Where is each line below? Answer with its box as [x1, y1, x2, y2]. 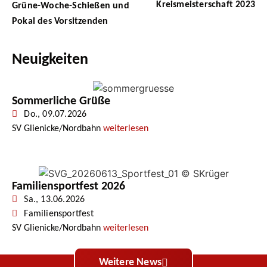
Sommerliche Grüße [12, 95, 110, 107]
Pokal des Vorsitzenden [12, 17, 108, 27]
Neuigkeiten [12, 52, 88, 69]
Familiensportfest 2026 [12, 181, 125, 193]
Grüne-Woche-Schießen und [12, 1, 129, 11]
